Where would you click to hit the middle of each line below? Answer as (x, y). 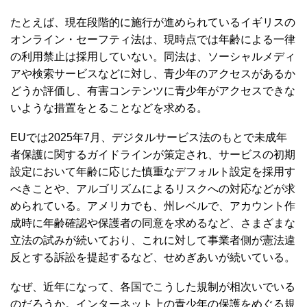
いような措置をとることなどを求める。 (109, 108)
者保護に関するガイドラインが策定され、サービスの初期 (153, 154)
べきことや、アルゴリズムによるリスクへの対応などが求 (153, 188)
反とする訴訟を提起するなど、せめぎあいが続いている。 (153, 257)
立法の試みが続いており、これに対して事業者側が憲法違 (153, 240)
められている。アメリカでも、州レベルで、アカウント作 (153, 206)
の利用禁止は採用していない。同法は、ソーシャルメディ (153, 56)
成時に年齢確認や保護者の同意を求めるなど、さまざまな (153, 223)
